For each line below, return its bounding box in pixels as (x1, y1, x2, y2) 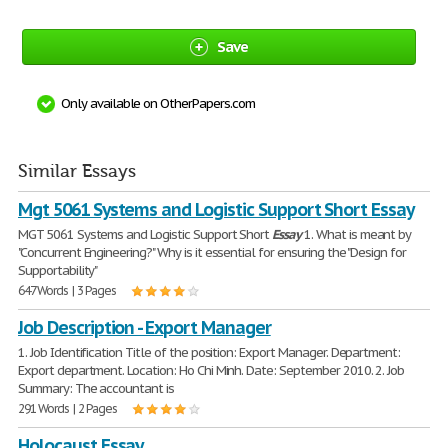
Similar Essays (18, 161, 136, 182)
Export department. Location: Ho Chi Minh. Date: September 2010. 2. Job (18, 362, 405, 379)
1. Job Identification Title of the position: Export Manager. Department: (18, 344, 401, 361)
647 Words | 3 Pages (18, 283, 117, 298)
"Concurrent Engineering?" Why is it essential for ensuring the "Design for (18, 244, 407, 261)
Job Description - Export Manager (18, 316, 271, 339)
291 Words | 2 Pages (18, 401, 118, 416)
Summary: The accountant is (18, 380, 174, 397)
